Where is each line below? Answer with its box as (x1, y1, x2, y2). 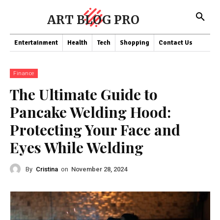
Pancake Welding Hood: (10, 102, 171, 122)
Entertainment (14, 39, 58, 47)
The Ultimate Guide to (10, 84, 158, 104)
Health (67, 39, 87, 47)
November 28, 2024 (71, 165, 127, 173)
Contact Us (159, 39, 192, 47)
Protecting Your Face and (10, 120, 180, 139)
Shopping (120, 39, 149, 47)
